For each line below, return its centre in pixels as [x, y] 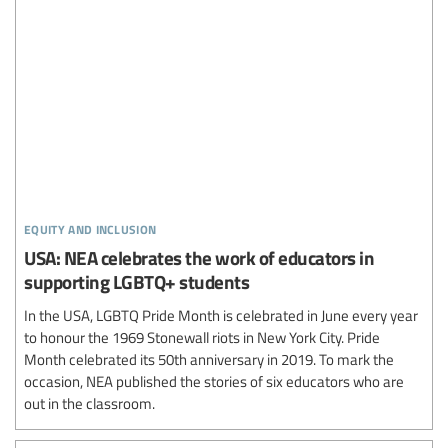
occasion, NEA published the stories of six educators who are [214, 381]
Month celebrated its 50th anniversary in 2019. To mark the [209, 359]
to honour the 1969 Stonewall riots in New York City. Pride [202, 337]
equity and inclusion [90, 227]
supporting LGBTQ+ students [136, 282]
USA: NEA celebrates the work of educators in [199, 258]
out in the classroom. [89, 403]
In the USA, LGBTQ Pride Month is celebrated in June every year [221, 315]
